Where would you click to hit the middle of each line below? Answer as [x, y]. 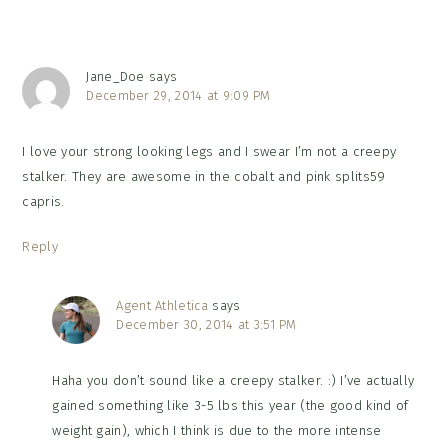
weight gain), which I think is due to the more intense [217, 431]
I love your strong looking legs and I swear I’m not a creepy [209, 152]
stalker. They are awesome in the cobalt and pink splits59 [204, 177]
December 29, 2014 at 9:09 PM [178, 96]
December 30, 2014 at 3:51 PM [206, 325]
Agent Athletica [162, 306]
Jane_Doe [115, 77]
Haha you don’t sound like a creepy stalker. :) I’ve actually [233, 381]
